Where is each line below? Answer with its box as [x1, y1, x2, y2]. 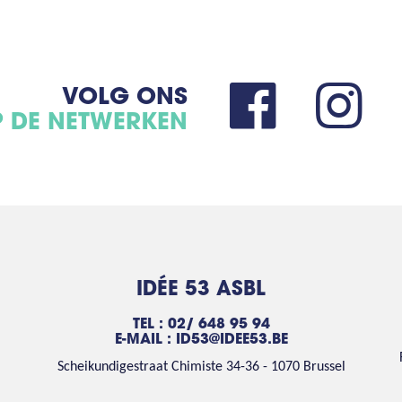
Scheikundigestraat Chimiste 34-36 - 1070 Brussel [57, 359, 345, 374]
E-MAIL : [114, 332, 176, 347]
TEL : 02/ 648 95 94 [132, 317, 270, 332]
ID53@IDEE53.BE [175, 332, 288, 347]
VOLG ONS [62, 86, 188, 110]
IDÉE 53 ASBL [136, 280, 266, 301]
